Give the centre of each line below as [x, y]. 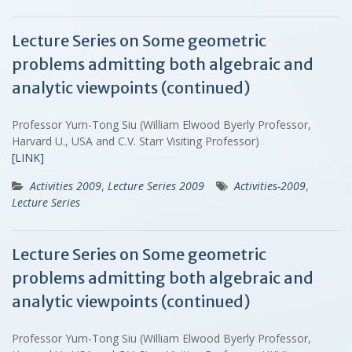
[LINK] [28, 157]
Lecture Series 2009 [156, 185]
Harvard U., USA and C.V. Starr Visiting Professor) [139, 141]
